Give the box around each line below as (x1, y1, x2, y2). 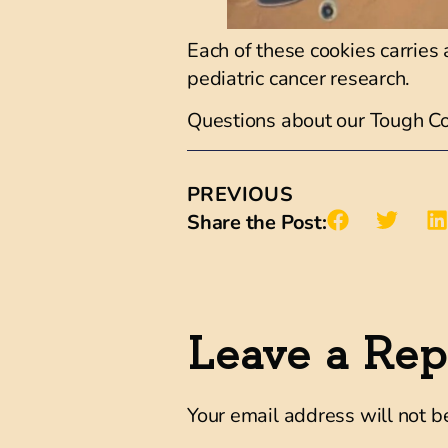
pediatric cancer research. (187, 64, 411, 92)
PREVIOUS (187, 180, 294, 208)
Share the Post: (187, 208, 327, 236)
